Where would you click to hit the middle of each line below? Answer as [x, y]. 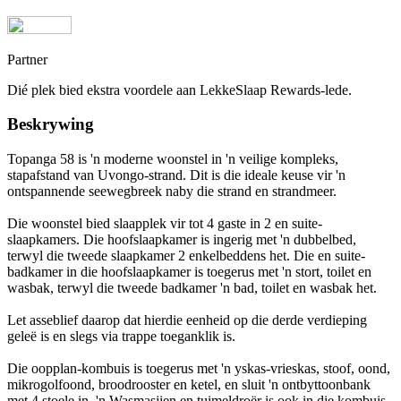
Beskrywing [51, 124]
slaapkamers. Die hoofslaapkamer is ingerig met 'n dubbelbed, [182, 240]
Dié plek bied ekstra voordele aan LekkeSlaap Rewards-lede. [179, 90]
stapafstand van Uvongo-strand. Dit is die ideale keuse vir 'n [176, 175]
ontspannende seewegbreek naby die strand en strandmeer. [172, 192]
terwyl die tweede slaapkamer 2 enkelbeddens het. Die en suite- [186, 256]
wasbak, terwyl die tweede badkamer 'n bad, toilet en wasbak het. [192, 288]
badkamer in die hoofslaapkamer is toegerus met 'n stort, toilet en [189, 272]
